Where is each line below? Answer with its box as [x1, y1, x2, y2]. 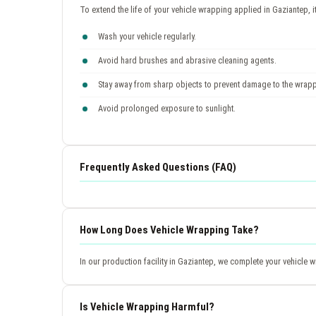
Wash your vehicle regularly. [98, 31, 196, 42]
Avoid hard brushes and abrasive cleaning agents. [98, 55, 276, 66]
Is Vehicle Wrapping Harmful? [80, 300, 214, 313]
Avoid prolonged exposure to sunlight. [98, 103, 236, 114]
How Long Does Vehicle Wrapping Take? [80, 223, 259, 236]
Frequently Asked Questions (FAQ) [80, 160, 236, 174]
